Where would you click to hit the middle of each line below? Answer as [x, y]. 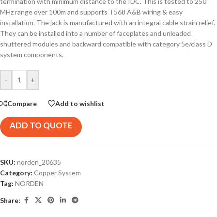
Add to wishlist [80, 103]
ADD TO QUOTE [41, 125]
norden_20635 [39, 162]
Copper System [57, 173]
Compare [22, 103]
